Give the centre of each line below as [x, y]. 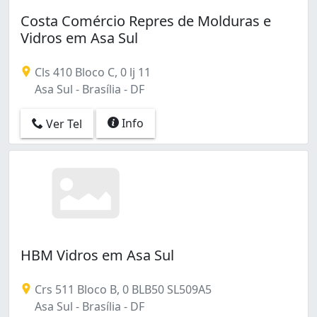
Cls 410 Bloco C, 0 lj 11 [91, 72]
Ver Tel [63, 124]
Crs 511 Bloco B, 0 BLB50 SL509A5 [122, 289]
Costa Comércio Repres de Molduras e [146, 21]
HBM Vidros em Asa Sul [97, 255]
